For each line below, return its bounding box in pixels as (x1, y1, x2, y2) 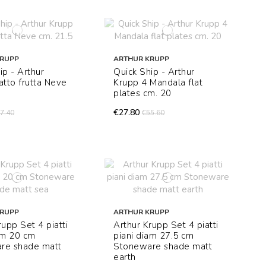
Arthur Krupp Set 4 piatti (113, 219, 218, 232)
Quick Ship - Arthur (113, 66, 195, 78)
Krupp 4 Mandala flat (113, 77, 203, 89)
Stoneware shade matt (113, 240, 213, 253)
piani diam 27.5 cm (113, 230, 194, 242)
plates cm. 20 (113, 87, 172, 100)
